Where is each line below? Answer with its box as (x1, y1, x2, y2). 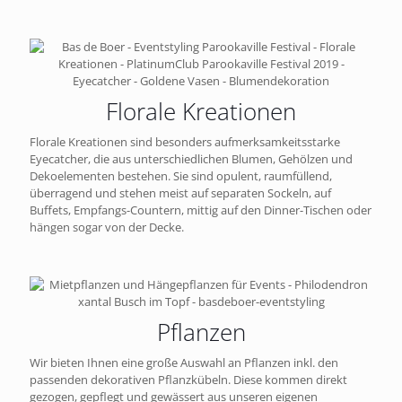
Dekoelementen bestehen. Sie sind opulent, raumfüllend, (30, 168, 332, 185)
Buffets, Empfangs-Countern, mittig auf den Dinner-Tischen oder (30, 202, 371, 219)
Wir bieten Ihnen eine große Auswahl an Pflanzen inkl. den (30, 354, 338, 371)
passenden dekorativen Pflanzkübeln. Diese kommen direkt (30, 371, 347, 389)
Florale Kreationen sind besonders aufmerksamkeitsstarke (30, 134, 340, 151)
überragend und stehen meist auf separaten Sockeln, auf (30, 185, 331, 202)
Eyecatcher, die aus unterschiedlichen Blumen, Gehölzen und (30, 151, 353, 168)
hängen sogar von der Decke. (30, 219, 184, 236)
